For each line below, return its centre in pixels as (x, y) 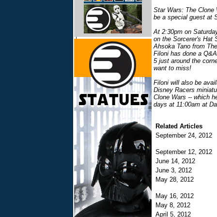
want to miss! (172, 68)
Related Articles (179, 126)
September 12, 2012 (186, 152)
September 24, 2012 (186, 135)
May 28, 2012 (177, 179)
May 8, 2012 (175, 205)
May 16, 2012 (177, 196)
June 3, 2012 (176, 170)
